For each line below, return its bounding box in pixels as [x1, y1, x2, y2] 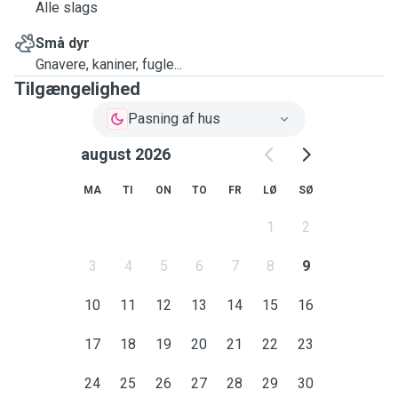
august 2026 [80, 145, 171, 163]
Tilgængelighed [14, 78, 140, 99]
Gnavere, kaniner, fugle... [36, 56, 182, 73]
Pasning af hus [128, 110, 220, 127]
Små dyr [36, 35, 90, 52]
